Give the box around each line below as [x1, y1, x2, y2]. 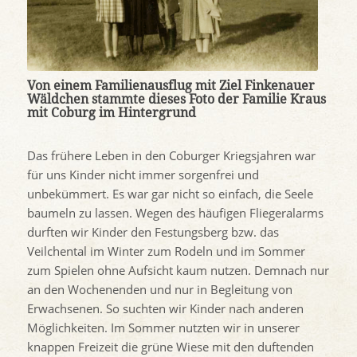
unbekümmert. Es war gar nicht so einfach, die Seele [26, 186, 313, 202]
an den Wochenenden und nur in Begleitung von [26, 281, 292, 298]
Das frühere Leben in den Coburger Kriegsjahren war [26, 147, 316, 164]
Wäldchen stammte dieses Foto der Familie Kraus [26, 92, 326, 108]
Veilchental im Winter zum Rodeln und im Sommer [26, 243, 305, 260]
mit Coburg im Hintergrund [26, 105, 196, 121]
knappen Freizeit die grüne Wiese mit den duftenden [26, 339, 314, 355]
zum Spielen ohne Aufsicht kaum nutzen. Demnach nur [26, 262, 329, 279]
